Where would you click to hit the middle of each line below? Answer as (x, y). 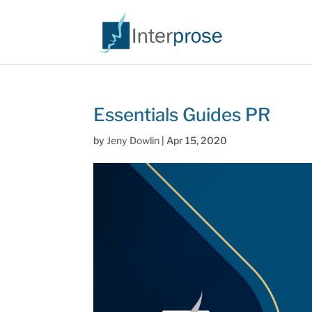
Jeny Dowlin (133, 140)
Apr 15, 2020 (197, 140)
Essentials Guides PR (182, 115)
